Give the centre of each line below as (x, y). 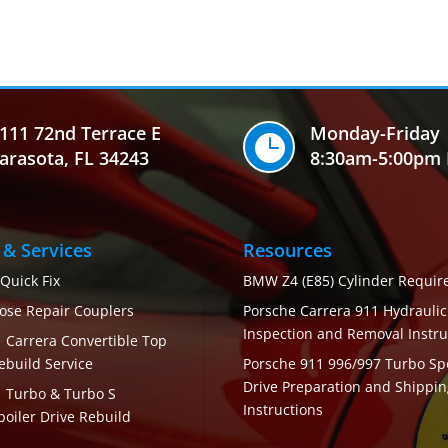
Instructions (282, 410)
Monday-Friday (375, 133)
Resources (287, 250)
